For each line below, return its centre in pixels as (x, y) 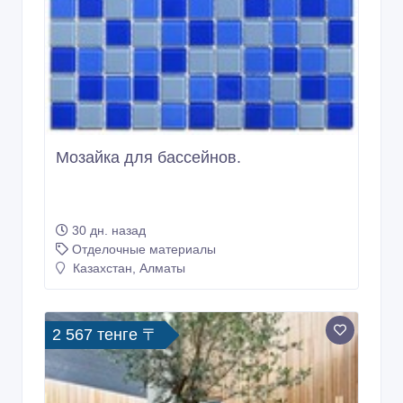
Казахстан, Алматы (127, 72)
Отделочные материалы (144, 54)
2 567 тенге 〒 (105, 139)
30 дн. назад (109, 35)
